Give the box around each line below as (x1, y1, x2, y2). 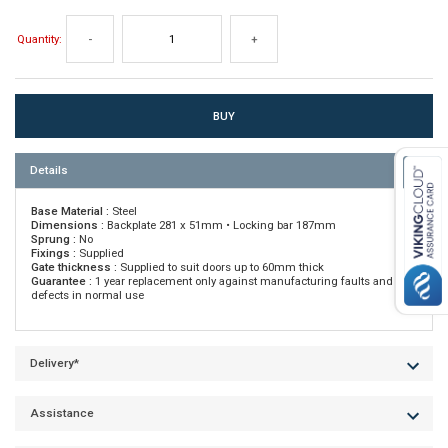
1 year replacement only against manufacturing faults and (92, 273, 393, 288)
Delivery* (30, 355, 79, 370)
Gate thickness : (31, 259, 117, 274)
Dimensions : (31, 217, 104, 232)
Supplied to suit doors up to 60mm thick (117, 259, 324, 274)
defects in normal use (31, 287, 144, 302)
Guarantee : (31, 273, 92, 288)
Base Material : (31, 203, 109, 218)
